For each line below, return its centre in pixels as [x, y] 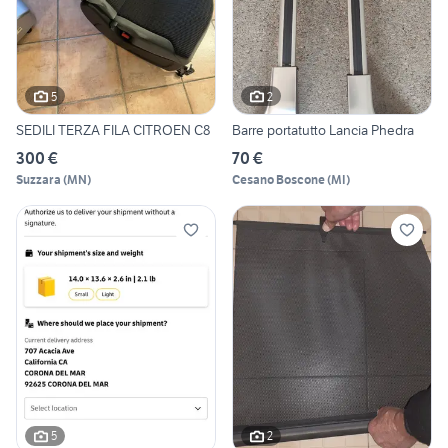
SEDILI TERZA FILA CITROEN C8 [113, 130]
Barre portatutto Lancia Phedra [323, 130]
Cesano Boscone [278, 180]
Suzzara [38, 180]
